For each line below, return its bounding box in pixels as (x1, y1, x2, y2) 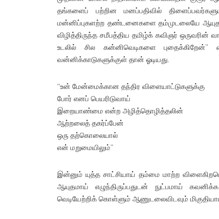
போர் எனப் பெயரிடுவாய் (57, 93, 131, 103)
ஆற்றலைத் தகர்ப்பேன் (57, 118, 124, 128)
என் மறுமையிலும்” (57, 142, 113, 152)
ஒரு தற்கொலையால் (57, 130, 118, 140)
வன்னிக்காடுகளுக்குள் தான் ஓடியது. (57, 54, 169, 64)
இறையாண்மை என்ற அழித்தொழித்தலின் (57, 106, 183, 115)
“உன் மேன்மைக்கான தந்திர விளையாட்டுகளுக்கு (57, 81, 205, 91)
